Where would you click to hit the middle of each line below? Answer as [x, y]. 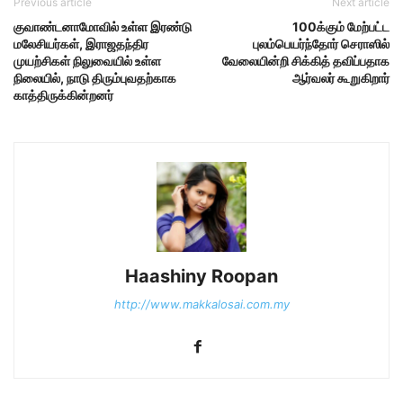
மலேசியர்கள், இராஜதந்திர [81, 43]
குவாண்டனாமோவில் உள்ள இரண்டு [103, 26]
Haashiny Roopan [201, 276]
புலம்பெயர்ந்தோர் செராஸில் [321, 43]
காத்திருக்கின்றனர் [63, 94]
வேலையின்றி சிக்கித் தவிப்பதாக [306, 60]
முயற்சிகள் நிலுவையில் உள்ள [87, 60]
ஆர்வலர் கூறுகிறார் [341, 77]
